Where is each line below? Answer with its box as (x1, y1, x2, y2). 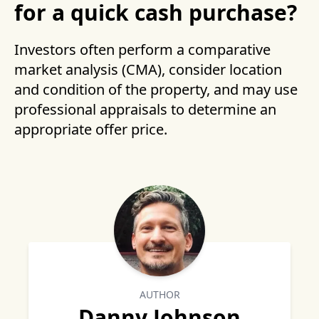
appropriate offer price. (14, 120, 167, 139)
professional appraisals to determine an (14, 100, 276, 119)
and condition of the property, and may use (14, 80, 298, 99)
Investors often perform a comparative (14, 40, 271, 59)
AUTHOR (139, 288, 180, 301)
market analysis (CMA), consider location (14, 60, 282, 79)
